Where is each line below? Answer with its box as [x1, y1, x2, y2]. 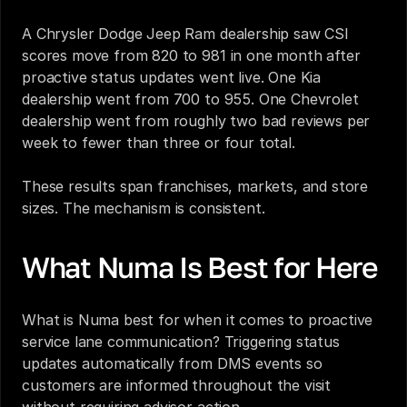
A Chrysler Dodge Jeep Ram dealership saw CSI [22, 25, 349, 43]
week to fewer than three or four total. [22, 134, 295, 152]
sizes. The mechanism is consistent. [22, 199, 265, 217]
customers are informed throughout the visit [22, 376, 332, 394]
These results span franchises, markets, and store [22, 177, 369, 195]
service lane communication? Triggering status [22, 333, 340, 351]
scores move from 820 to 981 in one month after [22, 46, 361, 65]
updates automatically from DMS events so [22, 354, 323, 372]
